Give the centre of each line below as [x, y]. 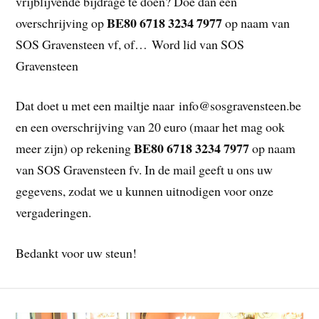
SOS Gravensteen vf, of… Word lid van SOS [130, 44]
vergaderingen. [54, 213]
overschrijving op [62, 22]
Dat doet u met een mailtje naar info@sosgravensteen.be [159, 106]
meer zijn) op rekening [75, 148]
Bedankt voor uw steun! [77, 253]
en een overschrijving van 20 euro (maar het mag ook [151, 127]
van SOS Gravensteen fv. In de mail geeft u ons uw [145, 170]
